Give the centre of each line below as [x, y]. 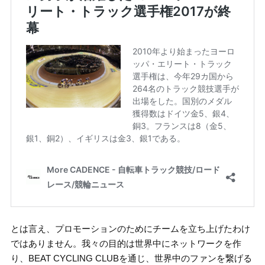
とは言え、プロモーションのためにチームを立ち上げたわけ [130, 229]
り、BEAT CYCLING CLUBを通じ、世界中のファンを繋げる [131, 258]
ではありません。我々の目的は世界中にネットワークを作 [126, 244]
